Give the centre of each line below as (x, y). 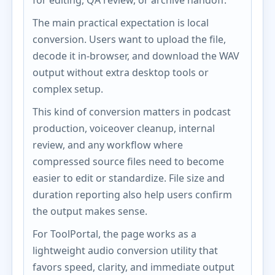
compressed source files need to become (129, 161)
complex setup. (68, 89)
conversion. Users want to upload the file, (130, 39)
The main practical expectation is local (121, 23)
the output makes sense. (90, 211)
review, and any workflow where (108, 145)
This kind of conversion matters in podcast (132, 112)
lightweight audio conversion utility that (126, 250)
